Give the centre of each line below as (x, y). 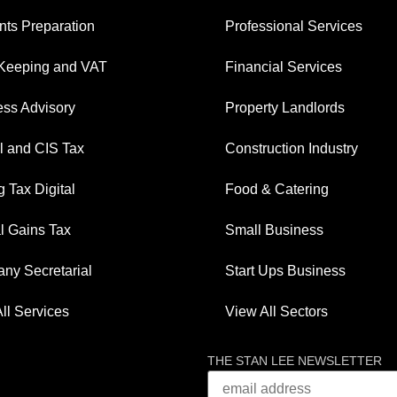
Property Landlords (285, 107)
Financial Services (284, 66)
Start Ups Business (285, 270)
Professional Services (294, 26)
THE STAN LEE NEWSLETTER (295, 361)
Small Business (274, 230)
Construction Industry (292, 148)
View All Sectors (276, 311)
